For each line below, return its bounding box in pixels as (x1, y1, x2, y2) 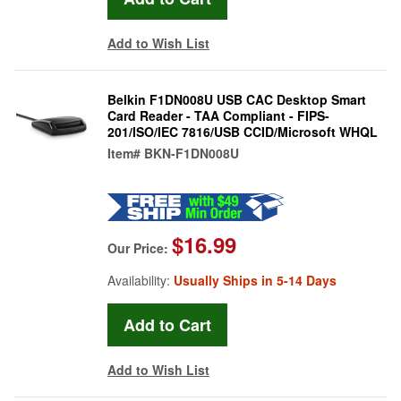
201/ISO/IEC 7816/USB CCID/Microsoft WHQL (107, 122, 378, 141)
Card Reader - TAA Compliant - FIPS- (107, 106, 329, 124)
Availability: (107, 270, 174, 289)
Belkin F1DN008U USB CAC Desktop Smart (107, 90, 366, 108)
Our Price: (107, 238, 172, 257)
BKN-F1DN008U (144, 143, 239, 162)
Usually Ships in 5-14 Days (174, 270, 337, 289)
